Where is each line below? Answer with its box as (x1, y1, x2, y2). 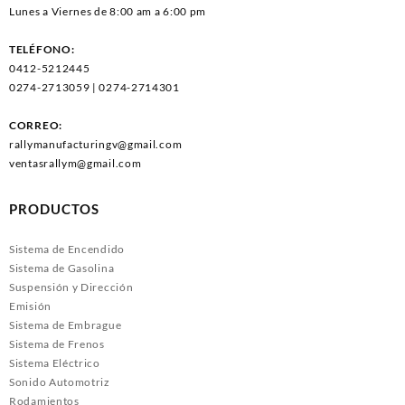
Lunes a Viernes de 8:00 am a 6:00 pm (9, 5, 207, 19)
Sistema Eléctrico (9, 355, 100, 370)
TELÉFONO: (9, 42, 75, 57)
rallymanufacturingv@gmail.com (9, 137, 183, 152)
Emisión (9, 298, 52, 313)
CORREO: (9, 118, 62, 133)
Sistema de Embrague (9, 317, 122, 332)
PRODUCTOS (9, 201, 99, 218)
